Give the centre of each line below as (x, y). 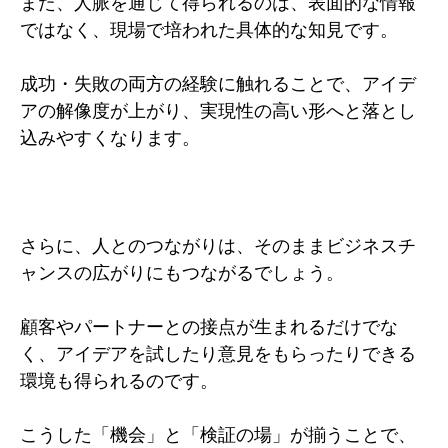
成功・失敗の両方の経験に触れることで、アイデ (218, 83)
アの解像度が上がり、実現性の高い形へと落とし (218, 110)
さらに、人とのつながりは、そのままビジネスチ (218, 245)
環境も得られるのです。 (119, 380)
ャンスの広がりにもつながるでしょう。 (182, 272)
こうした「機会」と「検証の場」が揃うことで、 (218, 434)
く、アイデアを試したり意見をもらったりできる (218, 353)
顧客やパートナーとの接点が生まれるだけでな (209, 326)
